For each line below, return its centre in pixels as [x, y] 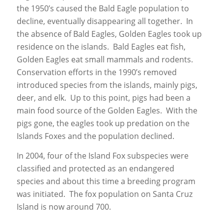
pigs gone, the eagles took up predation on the [103, 124]
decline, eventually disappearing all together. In [105, 21]
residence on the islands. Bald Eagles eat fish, [101, 47]
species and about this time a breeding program [106, 181]
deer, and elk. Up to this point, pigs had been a [103, 98]
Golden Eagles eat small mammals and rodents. [106, 60]
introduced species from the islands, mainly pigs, [107, 85]
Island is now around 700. [64, 206]
